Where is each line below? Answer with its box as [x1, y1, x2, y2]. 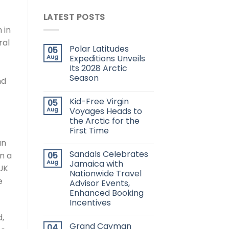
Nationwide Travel [69, 167, 142, 179]
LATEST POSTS [43, 11, 106, 24]
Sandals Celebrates [69, 148, 148, 160]
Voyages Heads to [69, 105, 142, 117]
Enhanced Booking [69, 187, 144, 199]
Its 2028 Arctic [69, 62, 127, 74]
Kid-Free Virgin [69, 95, 129, 107]
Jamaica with [69, 157, 123, 170]
